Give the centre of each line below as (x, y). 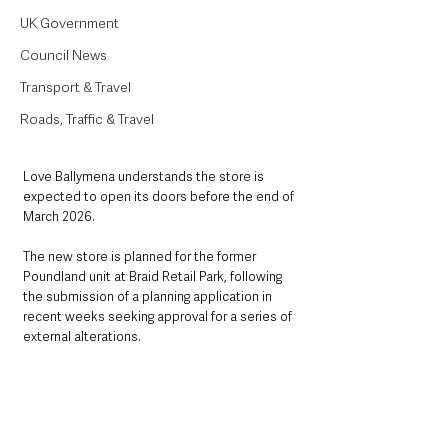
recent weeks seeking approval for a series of (159, 317)
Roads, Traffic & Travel (87, 119)
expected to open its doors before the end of (160, 197)
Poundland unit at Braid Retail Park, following (154, 277)
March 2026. (59, 217)
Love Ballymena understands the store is (145, 177)
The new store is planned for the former (141, 257)
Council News (63, 55)
